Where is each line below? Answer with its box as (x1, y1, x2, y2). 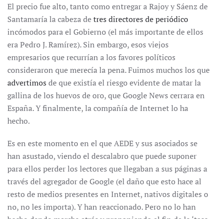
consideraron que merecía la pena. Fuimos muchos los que (7, 65, 210, 75)
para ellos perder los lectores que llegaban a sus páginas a (7, 163, 207, 174)
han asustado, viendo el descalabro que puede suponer (7, 151, 197, 161)
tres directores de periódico (93, 14, 188, 24)
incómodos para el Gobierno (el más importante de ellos (7, 26, 203, 37)
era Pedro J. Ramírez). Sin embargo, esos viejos (7, 39, 169, 50)
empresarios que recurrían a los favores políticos (7, 52, 175, 63)
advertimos (7, 77, 46, 88)
